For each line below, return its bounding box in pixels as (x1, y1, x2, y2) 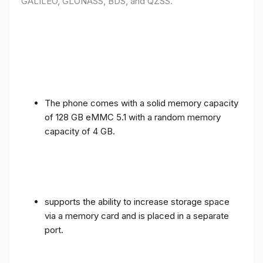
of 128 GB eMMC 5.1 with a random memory (45, 111, 221, 123)
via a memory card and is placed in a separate (45, 210, 229, 221)
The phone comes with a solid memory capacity (45, 97, 238, 109)
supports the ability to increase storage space (45, 195, 230, 207)
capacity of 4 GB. (45, 125, 115, 137)
